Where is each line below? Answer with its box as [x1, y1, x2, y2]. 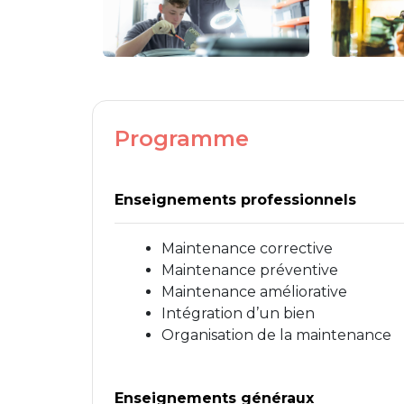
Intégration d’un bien [161, 304, 316, 322]
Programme [115, 124, 250, 151]
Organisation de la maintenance [161, 326, 392, 344]
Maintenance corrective [161, 239, 334, 257]
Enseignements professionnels [115, 190, 357, 208]
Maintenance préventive [161, 261, 339, 279]
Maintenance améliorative [161, 282, 348, 300]
